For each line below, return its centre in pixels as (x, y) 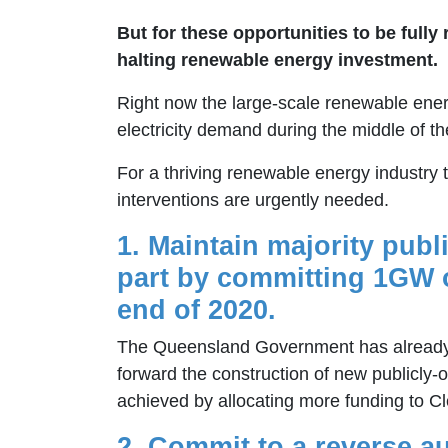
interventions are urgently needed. (253, 200)
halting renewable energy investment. (277, 60)
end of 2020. (196, 310)
